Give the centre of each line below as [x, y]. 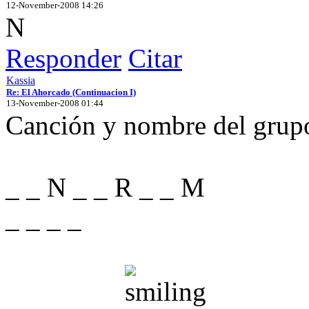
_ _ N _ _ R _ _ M [105, 187]
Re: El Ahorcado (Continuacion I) [71, 92]
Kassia [21, 80]
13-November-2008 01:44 [55, 103]
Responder [63, 58]
